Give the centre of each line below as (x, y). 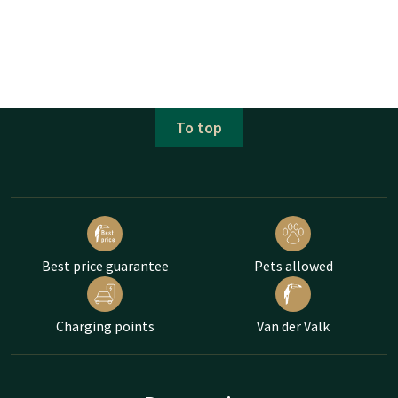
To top (199, 128)
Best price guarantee (105, 265)
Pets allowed (293, 265)
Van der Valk (293, 326)
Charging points (105, 326)
